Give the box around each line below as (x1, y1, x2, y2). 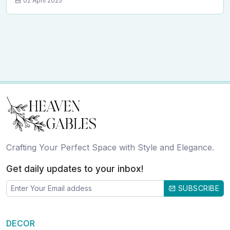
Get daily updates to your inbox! (6, 163, 143, 174)
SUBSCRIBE (176, 183, 219, 193)
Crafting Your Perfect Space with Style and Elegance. (6, 142, 214, 152)
